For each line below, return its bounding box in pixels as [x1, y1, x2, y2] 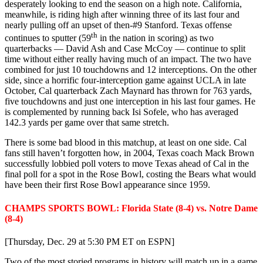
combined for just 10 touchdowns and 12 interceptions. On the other [5, 65, 257, 75]
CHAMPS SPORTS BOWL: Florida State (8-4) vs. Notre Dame [5, 203, 258, 213]
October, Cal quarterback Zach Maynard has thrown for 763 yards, [5, 86, 252, 96]
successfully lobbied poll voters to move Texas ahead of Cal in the [5, 159, 249, 169]
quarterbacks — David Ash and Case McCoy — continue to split [5, 43, 245, 54]
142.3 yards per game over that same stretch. [5, 117, 169, 128]
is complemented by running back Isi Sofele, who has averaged [5, 107, 238, 117]
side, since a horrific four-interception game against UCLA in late [5, 75, 246, 86]
